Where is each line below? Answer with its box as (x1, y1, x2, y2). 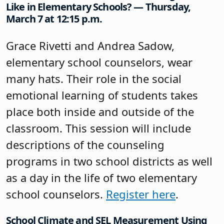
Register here (106, 186, 175, 201)
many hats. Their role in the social (6, 70, 181, 86)
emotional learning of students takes (6, 87, 198, 102)
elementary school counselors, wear (6, 54, 192, 69)
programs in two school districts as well (6, 153, 212, 168)
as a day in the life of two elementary (6, 169, 197, 185)
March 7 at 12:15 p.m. (6, 12, 102, 26)
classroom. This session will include (6, 120, 191, 135)
